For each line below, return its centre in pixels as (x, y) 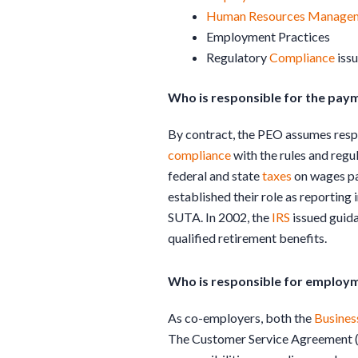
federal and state (215, 175)
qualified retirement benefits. (247, 237)
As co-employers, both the (241, 317)
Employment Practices (268, 36)
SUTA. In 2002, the (220, 217)
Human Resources (256, 15)
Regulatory (238, 57)
